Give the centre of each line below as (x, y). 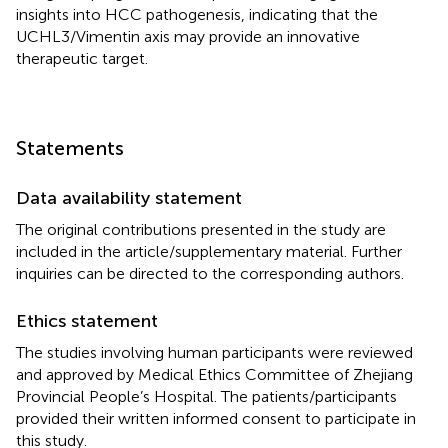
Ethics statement (87, 320)
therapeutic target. (82, 58)
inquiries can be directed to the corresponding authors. (210, 273)
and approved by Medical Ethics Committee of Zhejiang (214, 374)
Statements (70, 147)
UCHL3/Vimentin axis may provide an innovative (188, 36)
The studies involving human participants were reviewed (214, 352)
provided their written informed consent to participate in (216, 418)
